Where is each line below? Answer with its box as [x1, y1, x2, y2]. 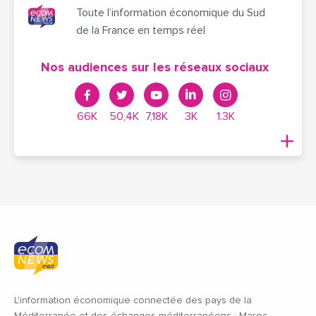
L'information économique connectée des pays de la [14, 295, 252, 305]
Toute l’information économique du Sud [76, 6, 266, 18]
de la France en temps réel [76, 24, 206, 36]
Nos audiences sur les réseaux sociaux [40, 61, 269, 74]
